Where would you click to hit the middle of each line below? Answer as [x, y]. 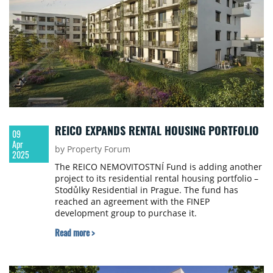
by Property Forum [92, 149]
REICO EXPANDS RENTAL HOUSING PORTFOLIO [157, 131]
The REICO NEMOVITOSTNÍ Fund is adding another [158, 167]
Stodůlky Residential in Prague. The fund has [146, 190]
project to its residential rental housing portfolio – [156, 179]
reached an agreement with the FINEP [132, 202]
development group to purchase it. [127, 213]
